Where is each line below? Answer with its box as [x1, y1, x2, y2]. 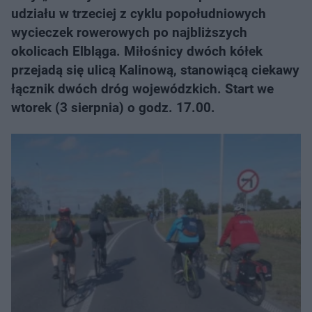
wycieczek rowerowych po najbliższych [11, 24, 247, 40]
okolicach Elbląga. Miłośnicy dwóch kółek [11, 43, 263, 59]
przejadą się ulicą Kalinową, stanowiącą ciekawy [11, 62, 299, 78]
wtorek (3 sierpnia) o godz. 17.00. [11, 100, 215, 116]
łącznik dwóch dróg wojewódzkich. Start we [11, 81, 274, 97]
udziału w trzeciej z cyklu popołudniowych [11, 6, 266, 22]
